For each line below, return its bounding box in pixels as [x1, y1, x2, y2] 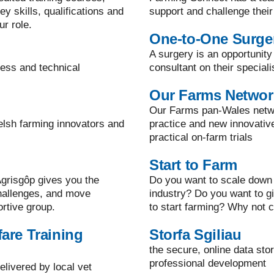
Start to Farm [149, 157, 237, 174]
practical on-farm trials [149, 131, 253, 144]
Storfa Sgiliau [149, 226, 242, 243]
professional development [149, 257, 266, 270]
